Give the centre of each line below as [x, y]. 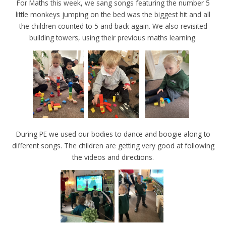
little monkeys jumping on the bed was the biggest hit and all [113, 14]
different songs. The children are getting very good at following [113, 145]
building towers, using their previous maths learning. [113, 37]
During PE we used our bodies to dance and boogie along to [113, 134]
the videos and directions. [113, 157]
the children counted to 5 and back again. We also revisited [113, 26]
